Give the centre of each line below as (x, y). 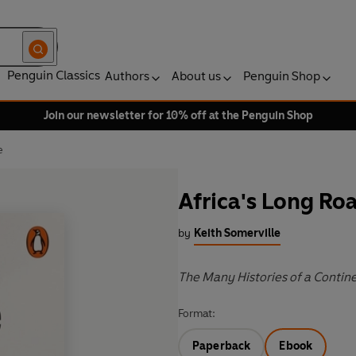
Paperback (222, 346)
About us (196, 76)
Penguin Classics (54, 75)
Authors (127, 76)
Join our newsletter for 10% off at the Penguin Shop (178, 116)
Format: (197, 314)
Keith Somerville (237, 234)
